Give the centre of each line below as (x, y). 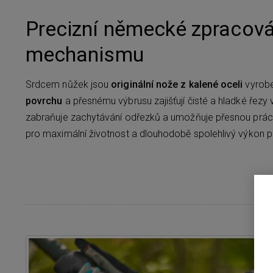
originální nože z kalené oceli (177, 85)
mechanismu (85, 55)
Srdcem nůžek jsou (69, 85)
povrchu (44, 101)
